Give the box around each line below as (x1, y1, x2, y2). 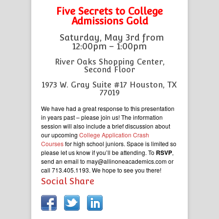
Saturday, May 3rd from (60, 32, 164, 43)
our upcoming (41, 131, 78, 139)
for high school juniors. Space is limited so (64, 139, 176, 148)
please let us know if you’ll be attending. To (41, 148, 156, 156)
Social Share (41, 176, 94, 186)
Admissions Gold (71, 15, 148, 27)
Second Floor (84, 65, 135, 74)
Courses (41, 139, 64, 148)
